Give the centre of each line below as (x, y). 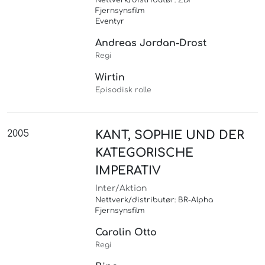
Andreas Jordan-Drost (151, 43)
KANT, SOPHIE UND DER (170, 135)
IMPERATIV (128, 171)
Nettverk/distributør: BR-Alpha (154, 200)
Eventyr (110, 22)
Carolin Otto (126, 233)
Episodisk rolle (124, 90)
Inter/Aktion (121, 189)
